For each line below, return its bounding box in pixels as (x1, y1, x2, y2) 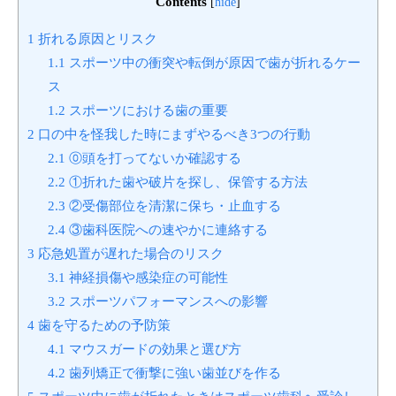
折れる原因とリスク (34, 31, 157, 47)
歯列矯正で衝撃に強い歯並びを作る (65, 365, 281, 381)
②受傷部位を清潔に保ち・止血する (65, 198, 281, 214)
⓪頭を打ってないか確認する (65, 150, 241, 166)
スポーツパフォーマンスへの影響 (65, 293, 268, 309)
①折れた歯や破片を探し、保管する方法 (65, 174, 308, 190)
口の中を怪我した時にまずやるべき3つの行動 (34, 126, 310, 142)
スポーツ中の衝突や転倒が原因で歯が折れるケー (65, 55, 361, 71)
